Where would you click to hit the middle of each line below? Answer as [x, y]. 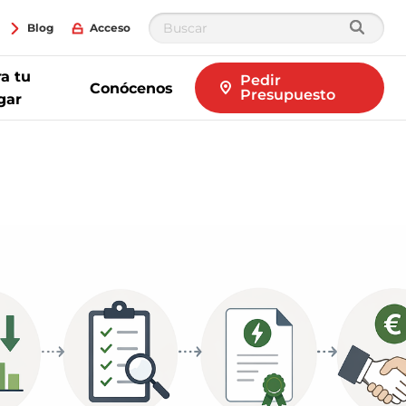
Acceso [110, 28]
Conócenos [132, 88]
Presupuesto [288, 95]
